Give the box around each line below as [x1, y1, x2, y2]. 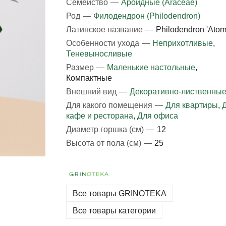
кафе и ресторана [66, 111, 133, 120]
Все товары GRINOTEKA [72, 189, 166, 198]
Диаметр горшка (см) [66, 125, 146, 134]
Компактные [66, 74, 112, 82]
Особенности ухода [66, 39, 141, 47]
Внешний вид [66, 87, 119, 96]
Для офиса [137, 111, 178, 120]
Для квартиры [165, 101, 218, 109]
